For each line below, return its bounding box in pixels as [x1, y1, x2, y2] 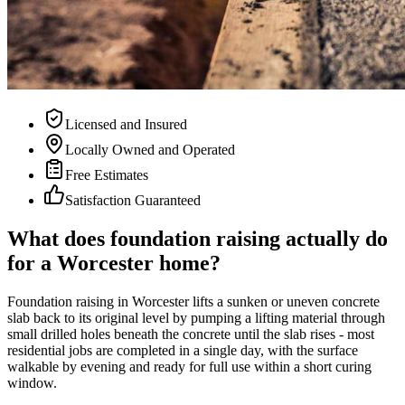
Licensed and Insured [65, 116, 187, 132]
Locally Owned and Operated [65, 141, 235, 157]
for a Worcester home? [7, 250, 221, 275]
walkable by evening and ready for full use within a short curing [7, 358, 372, 374]
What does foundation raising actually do [7, 226, 388, 250]
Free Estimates [65, 166, 148, 183]
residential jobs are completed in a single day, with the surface [7, 342, 358, 358]
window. [7, 374, 57, 391]
